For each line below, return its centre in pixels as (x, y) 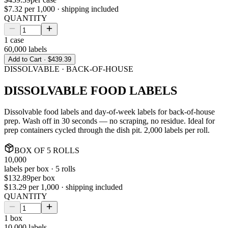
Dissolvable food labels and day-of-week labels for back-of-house (109, 112)
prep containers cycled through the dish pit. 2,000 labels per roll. (107, 130)
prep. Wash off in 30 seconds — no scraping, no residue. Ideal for (109, 121)
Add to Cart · (28, 59)
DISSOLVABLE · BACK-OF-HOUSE (69, 69)
